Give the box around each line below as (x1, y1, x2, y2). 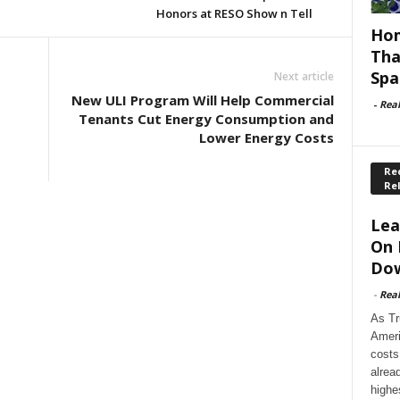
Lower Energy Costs (198, 129, 334, 146)
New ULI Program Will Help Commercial (71, 91, 334, 109)
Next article (273, 69, 334, 84)
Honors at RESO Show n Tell (155, 5, 312, 21)
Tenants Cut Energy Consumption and (78, 110, 334, 128)
